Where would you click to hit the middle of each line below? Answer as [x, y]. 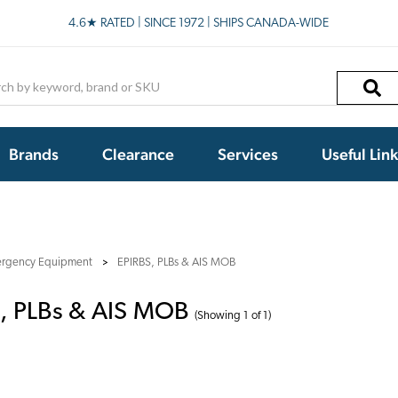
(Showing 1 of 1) [233, 315]
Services [248, 154]
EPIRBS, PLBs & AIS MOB [176, 262]
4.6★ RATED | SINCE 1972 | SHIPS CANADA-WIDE [199, 23]
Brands [34, 154]
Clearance [138, 154]
